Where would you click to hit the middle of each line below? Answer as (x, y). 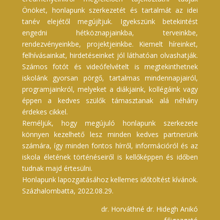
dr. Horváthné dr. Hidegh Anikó (150, 209)
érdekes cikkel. (45, 111)
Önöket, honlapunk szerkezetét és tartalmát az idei (110, 10)
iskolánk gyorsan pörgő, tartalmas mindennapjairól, (110, 78)
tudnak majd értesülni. (57, 168)
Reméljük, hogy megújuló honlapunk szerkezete (110, 123)
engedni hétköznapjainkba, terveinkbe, (110, 32)
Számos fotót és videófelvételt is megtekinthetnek (110, 66)
